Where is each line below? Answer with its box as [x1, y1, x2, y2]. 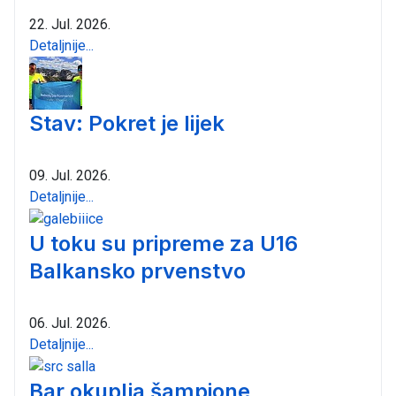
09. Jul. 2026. [29, 167, 110, 185]
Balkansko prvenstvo [29, 257, 246, 284]
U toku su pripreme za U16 [29, 230, 298, 256]
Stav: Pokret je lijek [29, 110, 225, 137]
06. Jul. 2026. [29, 314, 110, 331]
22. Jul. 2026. [29, 16, 110, 34]
